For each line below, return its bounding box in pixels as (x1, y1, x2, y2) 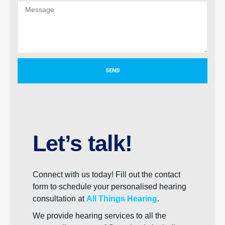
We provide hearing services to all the (33, 211, 166, 220)
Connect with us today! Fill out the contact (33, 170, 180, 179)
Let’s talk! (33, 131, 132, 156)
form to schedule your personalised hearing (33, 182, 186, 191)
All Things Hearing (86, 194, 157, 203)
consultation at (33, 194, 86, 203)
